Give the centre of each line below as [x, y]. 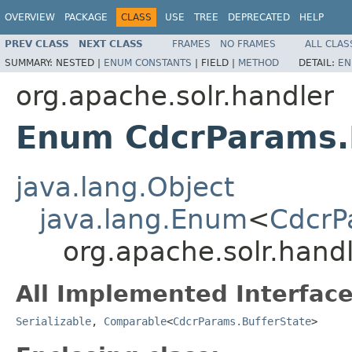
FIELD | [220, 62]
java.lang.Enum [143, 219]
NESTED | [80, 62]
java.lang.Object [125, 187]
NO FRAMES [248, 44]
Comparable [135, 321]
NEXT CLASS [111, 44]
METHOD [258, 62]
